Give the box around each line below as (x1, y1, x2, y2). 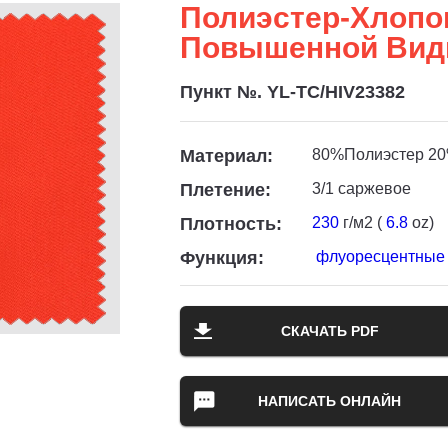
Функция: (180, 248, 264, 268)
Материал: (180, 146, 273, 166)
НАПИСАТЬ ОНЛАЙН (258, 393, 402, 409)
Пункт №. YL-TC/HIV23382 (180, 82, 405, 102)
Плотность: (180, 214, 282, 234)
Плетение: (180, 180, 271, 200)
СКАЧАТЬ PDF (280, 323, 379, 339)
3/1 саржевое (312, 180, 411, 197)
